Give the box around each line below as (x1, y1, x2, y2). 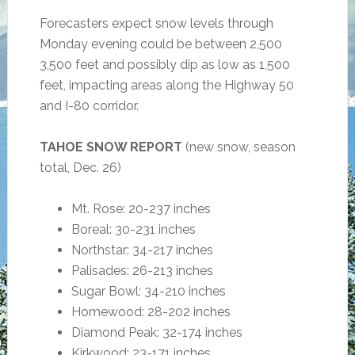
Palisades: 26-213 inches (71, 263, 213, 278)
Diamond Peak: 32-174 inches (71, 325, 242, 340)
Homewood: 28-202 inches (71, 304, 231, 319)
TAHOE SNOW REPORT (39, 139, 182, 155)
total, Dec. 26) (39, 160, 121, 175)
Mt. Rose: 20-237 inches (71, 201, 211, 216)
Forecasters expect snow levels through (39, 16, 273, 31)
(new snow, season (181, 139, 296, 155)
